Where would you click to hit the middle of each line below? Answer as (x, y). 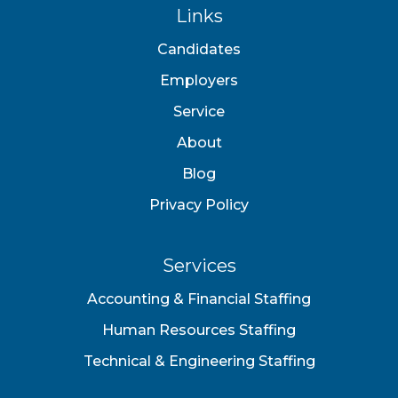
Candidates (199, 50)
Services (199, 266)
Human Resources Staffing (199, 330)
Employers (199, 81)
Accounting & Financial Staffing (199, 299)
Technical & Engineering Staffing (199, 362)
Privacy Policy (199, 205)
